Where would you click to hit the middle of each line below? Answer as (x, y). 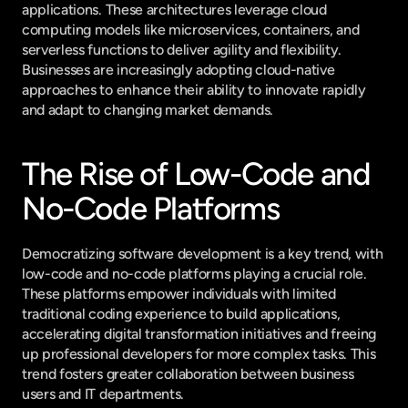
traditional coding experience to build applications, (181, 314)
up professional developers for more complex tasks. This (199, 354)
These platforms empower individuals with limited (179, 294)
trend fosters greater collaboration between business (188, 374)
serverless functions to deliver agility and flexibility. (182, 50)
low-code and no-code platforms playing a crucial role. (194, 274)
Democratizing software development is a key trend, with (203, 254)
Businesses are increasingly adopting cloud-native (178, 70)
